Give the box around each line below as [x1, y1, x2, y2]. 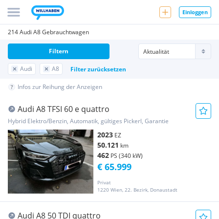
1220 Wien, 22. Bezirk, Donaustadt [97, 186, 177, 194]
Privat [97, 179, 111, 186]
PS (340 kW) [110, 152, 143, 160]
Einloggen [182, 8, 208, 16]
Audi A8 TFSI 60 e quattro [18, 104, 109, 114]
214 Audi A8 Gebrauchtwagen [8, 28, 89, 36]
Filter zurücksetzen [70, 65, 126, 73]
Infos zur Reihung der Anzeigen [18, 83, 102, 91]
